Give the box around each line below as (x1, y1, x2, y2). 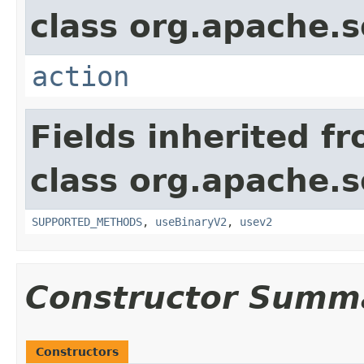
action (32, 59, 129, 93)
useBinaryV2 (155, 214, 227, 228)
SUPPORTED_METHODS (32, 214, 142, 228)
